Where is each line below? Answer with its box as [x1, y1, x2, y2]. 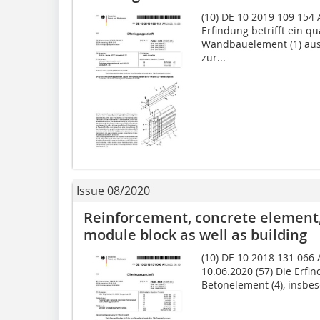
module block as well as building [84, 224, 307, 244]
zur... [201, 50, 226, 64]
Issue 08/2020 [76, 182, 150, 199]
